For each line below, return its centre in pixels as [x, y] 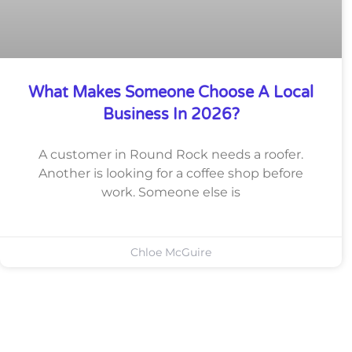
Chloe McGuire [171, 253]
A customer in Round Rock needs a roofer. [171, 155]
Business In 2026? [171, 115]
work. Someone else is [171, 192]
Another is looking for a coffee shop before [171, 174]
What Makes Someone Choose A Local [171, 93]
